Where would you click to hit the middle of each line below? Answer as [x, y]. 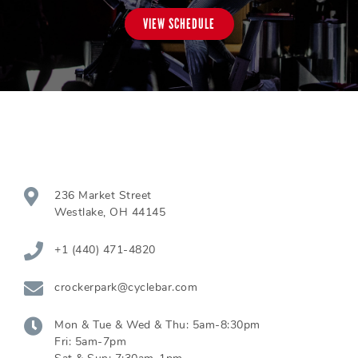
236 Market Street [103, 195]
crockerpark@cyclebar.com [126, 287]
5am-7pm [100, 342]
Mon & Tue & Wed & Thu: [123, 325]
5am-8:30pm [226, 325]
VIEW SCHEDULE [179, 24]
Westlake [79, 212]
